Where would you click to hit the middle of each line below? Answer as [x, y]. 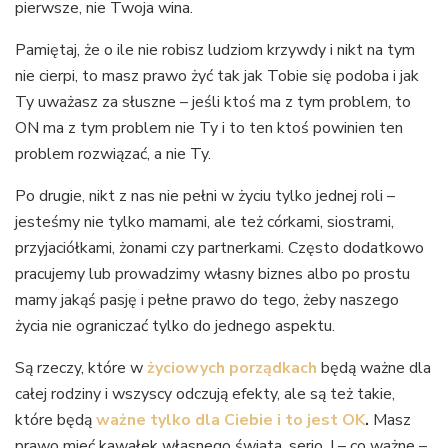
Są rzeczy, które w [79, 368]
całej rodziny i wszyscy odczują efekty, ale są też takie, [205, 394]
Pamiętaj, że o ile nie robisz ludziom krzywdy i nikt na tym [215, 50]
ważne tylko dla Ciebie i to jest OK [230, 420]
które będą [55, 420]
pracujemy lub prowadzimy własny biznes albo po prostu [212, 274]
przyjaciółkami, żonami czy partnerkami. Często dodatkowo [219, 248]
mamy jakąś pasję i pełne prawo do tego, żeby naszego [207, 300]
